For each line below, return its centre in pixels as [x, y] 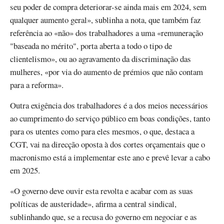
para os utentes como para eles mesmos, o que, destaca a [102, 131]
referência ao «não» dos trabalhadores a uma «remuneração [106, 32]
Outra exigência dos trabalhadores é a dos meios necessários [109, 105]
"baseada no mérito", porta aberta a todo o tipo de [91, 45]
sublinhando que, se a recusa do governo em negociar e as [103, 216]
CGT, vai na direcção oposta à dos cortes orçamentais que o [107, 144]
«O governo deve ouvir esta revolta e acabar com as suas [101, 190]
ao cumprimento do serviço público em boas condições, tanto [110, 118]
